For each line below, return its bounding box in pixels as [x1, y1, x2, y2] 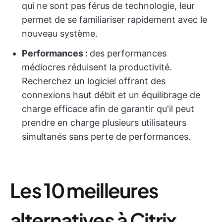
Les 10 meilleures [10, 177, 159, 203]
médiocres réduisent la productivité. [22, 62, 172, 72]
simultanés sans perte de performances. [22, 131, 191, 142]
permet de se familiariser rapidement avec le [22, 14, 207, 25]
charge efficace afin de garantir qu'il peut [22, 104, 194, 114]
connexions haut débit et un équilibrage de [22, 90, 200, 100]
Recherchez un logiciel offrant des [22, 76, 166, 86]
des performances [90, 48, 166, 58]
